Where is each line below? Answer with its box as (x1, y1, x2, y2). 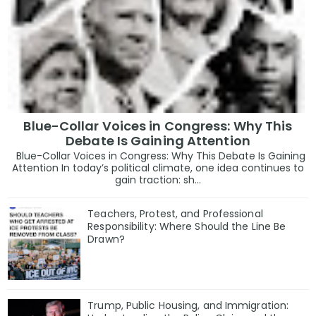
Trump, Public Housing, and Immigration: (87, 298, 289, 312)
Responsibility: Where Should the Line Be (87, 219, 286, 234)
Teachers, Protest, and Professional (87, 207, 263, 221)
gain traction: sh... (115, 173, 201, 188)
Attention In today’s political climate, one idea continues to (12, 161, 304, 176)
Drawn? (87, 232, 125, 247)
